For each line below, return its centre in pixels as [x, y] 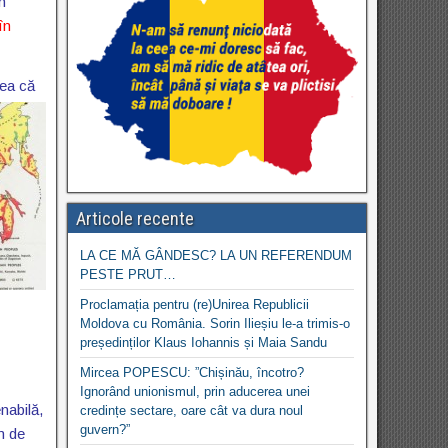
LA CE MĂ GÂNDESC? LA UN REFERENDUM [216, 255]
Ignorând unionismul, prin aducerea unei [195, 391]
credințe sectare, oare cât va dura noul [192, 410]
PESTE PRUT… [128, 274]
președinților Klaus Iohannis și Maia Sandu [204, 342]
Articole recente [135, 218]
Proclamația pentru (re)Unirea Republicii [195, 304]
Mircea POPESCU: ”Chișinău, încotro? [192, 372]
